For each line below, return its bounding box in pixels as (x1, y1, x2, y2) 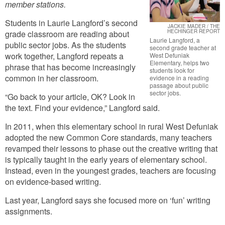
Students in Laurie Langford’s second (5, 17, 138, 29)
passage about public (150, 81, 208, 89)
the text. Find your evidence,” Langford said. (5, 102, 160, 114)
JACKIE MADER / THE (168, 23, 220, 30)
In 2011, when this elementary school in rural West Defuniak (5, 121, 218, 132)
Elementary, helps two (150, 58, 209, 67)
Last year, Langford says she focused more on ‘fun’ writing (5, 194, 210, 206)
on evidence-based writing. (5, 176, 101, 187)
